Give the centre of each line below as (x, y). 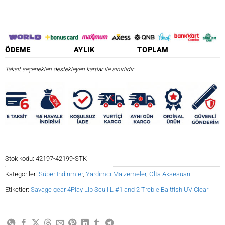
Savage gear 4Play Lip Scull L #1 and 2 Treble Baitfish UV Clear (120, 190)
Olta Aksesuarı (170, 174)
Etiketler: (18, 190)
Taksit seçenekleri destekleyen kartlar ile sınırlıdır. (70, 70)
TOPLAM (153, 50)
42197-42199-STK (61, 159)
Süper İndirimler (61, 174)
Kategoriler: (22, 174)
